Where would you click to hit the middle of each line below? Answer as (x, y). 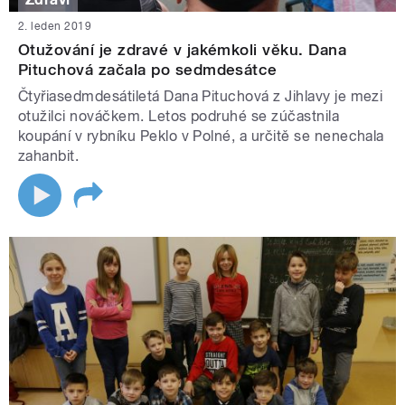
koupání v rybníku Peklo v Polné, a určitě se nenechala (201, 137)
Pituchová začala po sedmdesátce (148, 70)
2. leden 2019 (55, 27)
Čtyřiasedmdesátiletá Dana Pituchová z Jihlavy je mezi (201, 97)
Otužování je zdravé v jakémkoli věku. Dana (183, 50)
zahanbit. (49, 156)
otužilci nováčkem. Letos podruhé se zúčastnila (179, 117)
